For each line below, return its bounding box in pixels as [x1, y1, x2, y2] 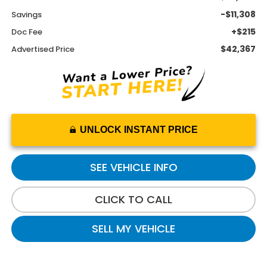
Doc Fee [11, 26, 42, 38]
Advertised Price [11, 43, 74, 55]
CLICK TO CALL [95, 192, 172, 207]
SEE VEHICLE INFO [89, 160, 178, 175]
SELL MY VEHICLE [92, 221, 175, 237]
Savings [11, 8, 42, 20]
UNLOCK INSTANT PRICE [79, 125, 198, 135]
